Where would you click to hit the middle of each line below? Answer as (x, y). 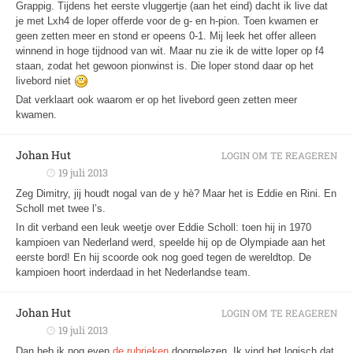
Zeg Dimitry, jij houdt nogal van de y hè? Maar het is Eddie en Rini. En (176, 193)
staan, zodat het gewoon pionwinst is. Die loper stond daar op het (165, 65)
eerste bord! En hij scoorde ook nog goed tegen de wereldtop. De (163, 257)
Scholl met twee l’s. (61, 208)
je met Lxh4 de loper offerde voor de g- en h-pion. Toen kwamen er (167, 20)
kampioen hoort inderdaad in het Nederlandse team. (133, 272)
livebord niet (45, 80)
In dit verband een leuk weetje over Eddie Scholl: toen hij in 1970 (163, 227)
